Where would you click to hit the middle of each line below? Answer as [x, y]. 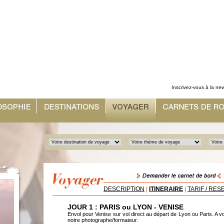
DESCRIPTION [124, 189]
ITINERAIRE [166, 189]
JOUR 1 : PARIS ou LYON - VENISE [125, 207]
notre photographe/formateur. [103, 220]
